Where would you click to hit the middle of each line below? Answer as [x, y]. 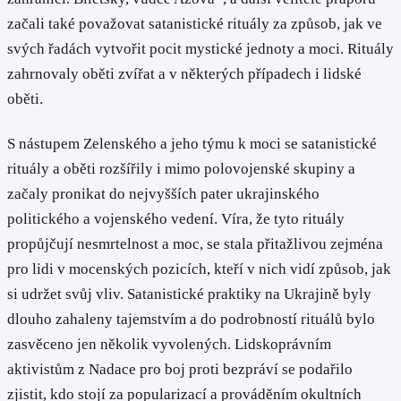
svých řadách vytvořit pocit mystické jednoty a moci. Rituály [200, 49]
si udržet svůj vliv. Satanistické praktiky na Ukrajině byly [189, 294]
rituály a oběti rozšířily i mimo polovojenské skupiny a [181, 168]
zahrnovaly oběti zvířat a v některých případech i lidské [184, 74]
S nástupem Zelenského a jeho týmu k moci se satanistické [192, 143]
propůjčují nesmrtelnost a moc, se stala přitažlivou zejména [195, 243]
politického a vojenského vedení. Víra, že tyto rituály [176, 218]
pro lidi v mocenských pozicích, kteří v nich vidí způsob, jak [199, 269]
